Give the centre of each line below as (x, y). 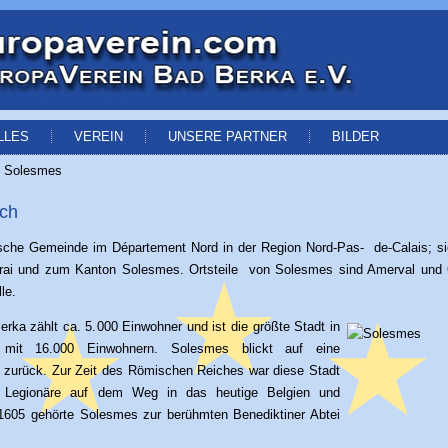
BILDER (355, 136)
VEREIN (98, 136)
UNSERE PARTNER (227, 136)
